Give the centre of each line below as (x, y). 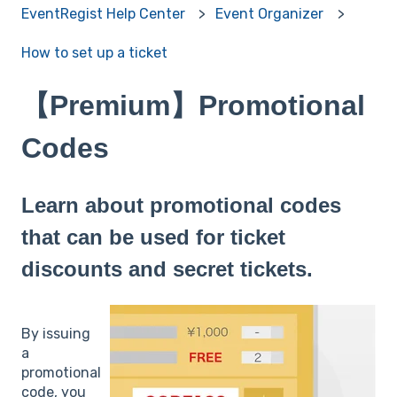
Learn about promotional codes (181, 205)
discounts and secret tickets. (167, 269)
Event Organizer (270, 13)
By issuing (56, 333)
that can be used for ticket (153, 237)
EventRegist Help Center (103, 13)
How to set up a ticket (94, 52)
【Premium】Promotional (193, 106)
